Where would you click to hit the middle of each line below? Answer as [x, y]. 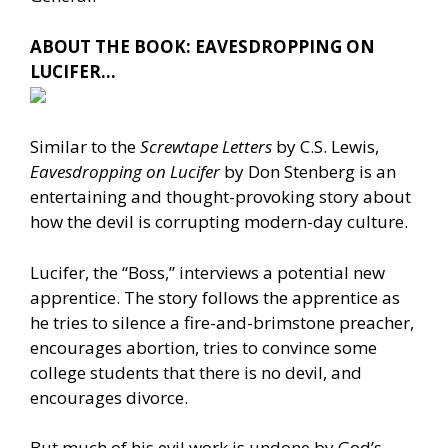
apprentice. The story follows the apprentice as [215, 297]
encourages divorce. [111, 397]
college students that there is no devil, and [196, 372]
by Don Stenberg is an [308, 172]
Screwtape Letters [206, 147]
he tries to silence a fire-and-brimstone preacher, [222, 322]
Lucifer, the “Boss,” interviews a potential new [207, 272]
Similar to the [85, 147]
